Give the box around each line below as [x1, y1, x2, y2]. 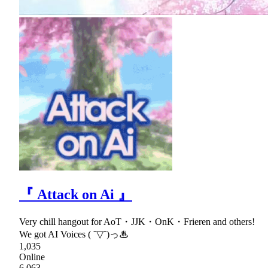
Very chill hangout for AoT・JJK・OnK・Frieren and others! [19, 216, 255, 227]
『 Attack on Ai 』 [19, 186, 132, 202]
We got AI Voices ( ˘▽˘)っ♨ [19, 229, 129, 239]
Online [19, 251, 45, 262]
